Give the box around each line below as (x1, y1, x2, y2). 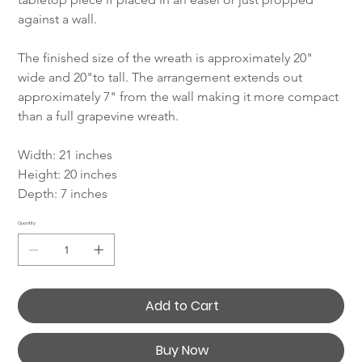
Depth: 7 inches (18, 186, 108, 202)
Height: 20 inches (18, 166, 118, 183)
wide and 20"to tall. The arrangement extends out (18, 69, 306, 86)
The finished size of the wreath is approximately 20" (18, 50, 317, 66)
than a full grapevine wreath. (18, 108, 179, 124)
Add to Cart (145, 297, 219, 316)
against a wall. (18, 11, 98, 27)
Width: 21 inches (18, 147, 113, 163)
